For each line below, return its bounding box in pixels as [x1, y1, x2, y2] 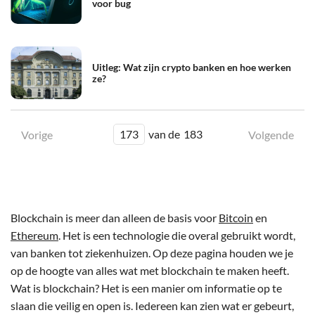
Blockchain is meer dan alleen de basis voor [11, 211, 219, 225]
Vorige [21, 128, 53, 142]
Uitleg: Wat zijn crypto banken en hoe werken [92, 60, 291, 73]
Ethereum [11, 229, 58, 243]
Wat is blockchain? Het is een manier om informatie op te [11, 281, 282, 295]
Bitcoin [219, 211, 253, 225]
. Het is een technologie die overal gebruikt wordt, [58, 229, 295, 243]
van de [148, 127, 180, 141]
